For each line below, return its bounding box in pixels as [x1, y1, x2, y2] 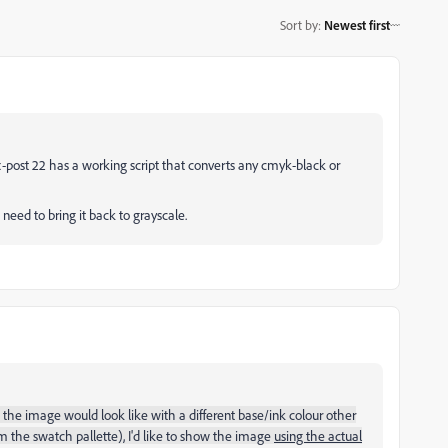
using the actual [274, 427, 362, 444]
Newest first [324, 16, 390, 33]
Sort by [280, 16, 318, 33]
